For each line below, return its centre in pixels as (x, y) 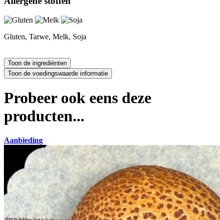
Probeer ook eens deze (78, 98)
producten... (44, 116)
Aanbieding (23, 140)
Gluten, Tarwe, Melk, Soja (45, 37)
